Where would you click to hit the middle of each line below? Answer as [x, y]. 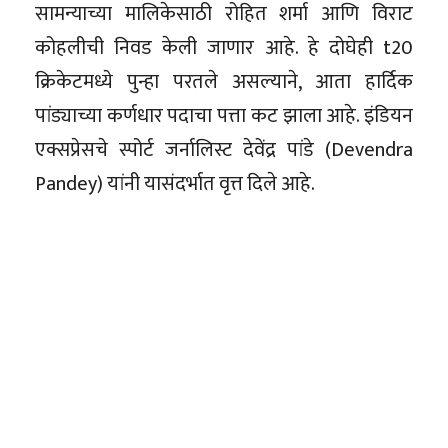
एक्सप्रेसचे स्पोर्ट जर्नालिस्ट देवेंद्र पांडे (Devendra [224, 149]
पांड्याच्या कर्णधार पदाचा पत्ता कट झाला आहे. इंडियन [224, 115]
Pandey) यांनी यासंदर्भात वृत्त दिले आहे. [175, 183]
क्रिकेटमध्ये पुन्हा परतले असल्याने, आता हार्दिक [224, 81]
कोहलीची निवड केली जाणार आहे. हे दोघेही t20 [224, 47]
